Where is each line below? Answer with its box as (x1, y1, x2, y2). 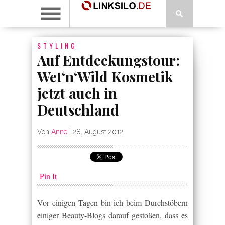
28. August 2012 (73, 128, 123, 136)
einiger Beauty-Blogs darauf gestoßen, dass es (37, 210, 188, 220)
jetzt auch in (37, 84, 117, 102)
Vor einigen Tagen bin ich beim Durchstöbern (37, 197, 188, 208)
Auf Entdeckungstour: (37, 51, 180, 69)
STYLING (37, 40, 77, 51)
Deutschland (37, 100, 119, 119)
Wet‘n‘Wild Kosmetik (37, 67, 173, 86)
